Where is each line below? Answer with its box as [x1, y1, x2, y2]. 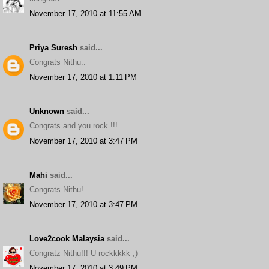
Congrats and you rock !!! [29, 121, 118, 130]
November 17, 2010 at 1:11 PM [29, 72, 137, 82]
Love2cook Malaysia [29, 234, 104, 243]
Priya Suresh [29, 43, 77, 52]
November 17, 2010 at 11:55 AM [29, 8, 141, 18]
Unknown [29, 106, 64, 116]
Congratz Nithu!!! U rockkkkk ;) [29, 249, 138, 258]
